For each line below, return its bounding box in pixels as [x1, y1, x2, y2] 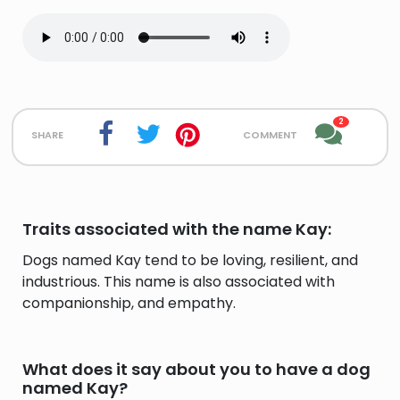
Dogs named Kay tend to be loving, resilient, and [22, 250, 358, 271]
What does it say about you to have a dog [22, 358, 371, 380]
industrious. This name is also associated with [22, 271, 335, 292]
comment [242, 123, 297, 144]
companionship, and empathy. [22, 293, 236, 313]
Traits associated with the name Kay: [22, 218, 331, 240]
